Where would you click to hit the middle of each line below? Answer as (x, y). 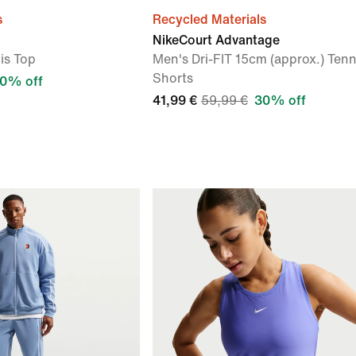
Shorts (173, 78)
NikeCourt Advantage (216, 40)
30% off (280, 101)
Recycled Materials (209, 19)
